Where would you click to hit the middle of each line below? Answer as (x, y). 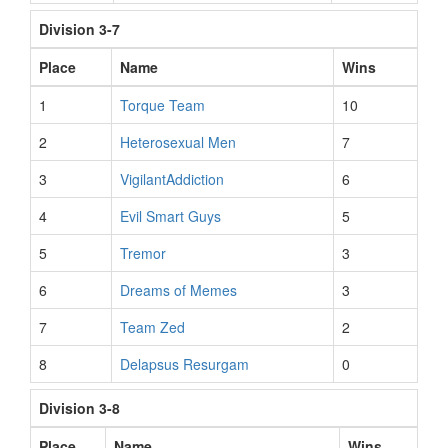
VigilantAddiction (172, 179)
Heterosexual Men (178, 142)
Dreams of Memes (178, 290)
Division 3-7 (79, 29)
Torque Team (162, 105)
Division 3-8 (79, 408)
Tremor (143, 253)
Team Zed (152, 327)
